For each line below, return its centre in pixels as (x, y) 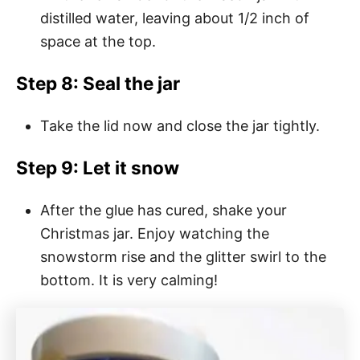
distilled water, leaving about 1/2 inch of (175, 18)
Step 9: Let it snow (98, 167)
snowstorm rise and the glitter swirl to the (183, 256)
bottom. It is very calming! (129, 280)
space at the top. (98, 41)
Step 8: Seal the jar (98, 83)
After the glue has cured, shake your (164, 210)
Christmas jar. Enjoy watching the (155, 233)
